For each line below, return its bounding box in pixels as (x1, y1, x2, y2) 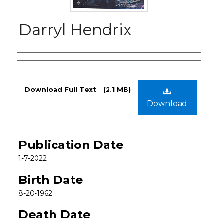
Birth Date (18, 172, 83, 187)
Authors (17, 55, 63, 70)
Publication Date (18, 137, 124, 152)
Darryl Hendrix (18, 19, 131, 39)
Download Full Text (24, 85, 98, 94)
